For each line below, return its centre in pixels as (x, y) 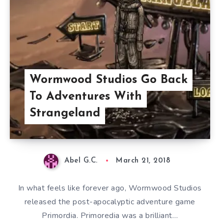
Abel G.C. (81, 161)
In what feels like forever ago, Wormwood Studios (110, 188)
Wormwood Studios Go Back (108, 80)
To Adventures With (85, 97)
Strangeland (65, 114)
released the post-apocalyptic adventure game (110, 202)
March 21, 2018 (143, 161)
